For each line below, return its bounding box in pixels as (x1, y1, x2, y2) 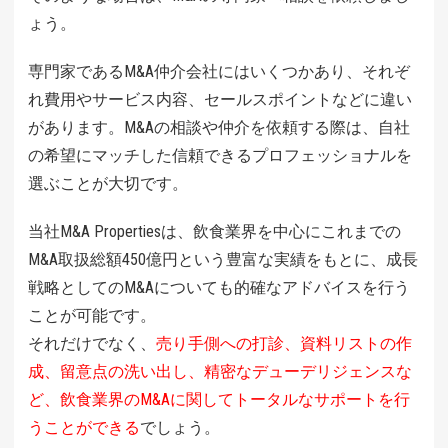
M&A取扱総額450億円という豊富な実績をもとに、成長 (28, 250, 418, 270)
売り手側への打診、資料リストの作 (156, 334, 412, 354)
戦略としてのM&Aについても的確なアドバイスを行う (28, 278, 410, 298)
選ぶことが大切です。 (28, 174, 188, 194)
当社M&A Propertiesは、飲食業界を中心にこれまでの (28, 222, 401, 242)
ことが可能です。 (28, 306, 156, 326)
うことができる (28, 418, 140, 438)
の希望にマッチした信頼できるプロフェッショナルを (28, 146, 412, 166)
